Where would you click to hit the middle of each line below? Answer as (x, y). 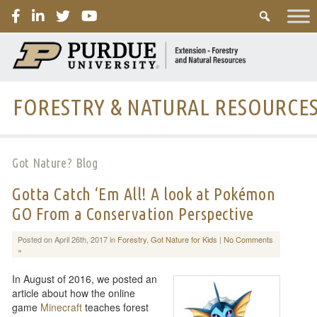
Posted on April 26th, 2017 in (67, 239)
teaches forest (116, 307)
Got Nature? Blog (55, 162)
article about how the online (74, 293)
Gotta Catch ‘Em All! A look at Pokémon (144, 194)
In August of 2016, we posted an (85, 278)
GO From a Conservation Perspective (133, 214)
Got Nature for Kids (184, 239)
